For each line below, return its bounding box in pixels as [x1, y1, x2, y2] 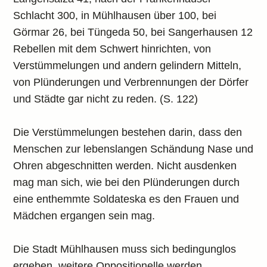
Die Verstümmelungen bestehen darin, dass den [13, 126, 243, 138]
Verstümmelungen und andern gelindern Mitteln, [13, 60, 242, 72]
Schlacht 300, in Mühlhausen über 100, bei [13, 10, 217, 21]
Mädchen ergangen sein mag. [13, 210, 156, 222]
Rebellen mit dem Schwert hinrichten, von [13, 43, 212, 55]
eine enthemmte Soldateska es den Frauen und [13, 193, 240, 205]
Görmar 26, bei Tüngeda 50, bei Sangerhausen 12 [13, 26, 253, 38]
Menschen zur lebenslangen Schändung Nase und [13, 143, 254, 155]
